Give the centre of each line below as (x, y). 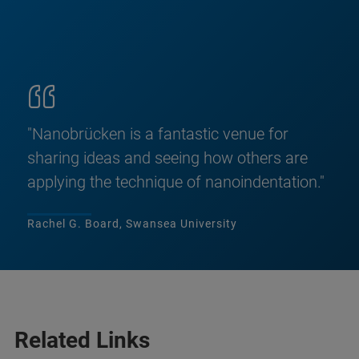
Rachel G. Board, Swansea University (132, 223)
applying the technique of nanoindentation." (176, 182)
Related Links (82, 340)
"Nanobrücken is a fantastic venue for (158, 133)
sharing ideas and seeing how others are (167, 157)
